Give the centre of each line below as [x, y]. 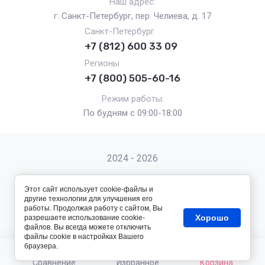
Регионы [102, 63]
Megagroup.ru [164, 227]
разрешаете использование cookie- [85, 218]
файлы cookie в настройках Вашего [84, 237]
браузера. [41, 246]
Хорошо [212, 218]
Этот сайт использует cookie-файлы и [89, 189]
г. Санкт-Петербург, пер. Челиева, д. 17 [132, 16]
